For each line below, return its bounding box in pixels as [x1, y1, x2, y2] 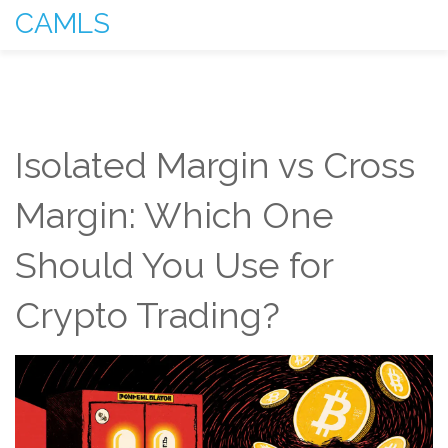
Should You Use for [15, 244, 333, 286]
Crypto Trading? [15, 294, 280, 336]
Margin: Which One [15, 194, 334, 236]
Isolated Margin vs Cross [15, 144, 415, 186]
